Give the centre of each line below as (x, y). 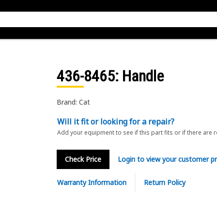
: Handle (139, 76)
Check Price (83, 159)
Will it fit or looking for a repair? (116, 122)
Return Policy (164, 182)
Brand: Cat (73, 102)
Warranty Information (92, 182)
